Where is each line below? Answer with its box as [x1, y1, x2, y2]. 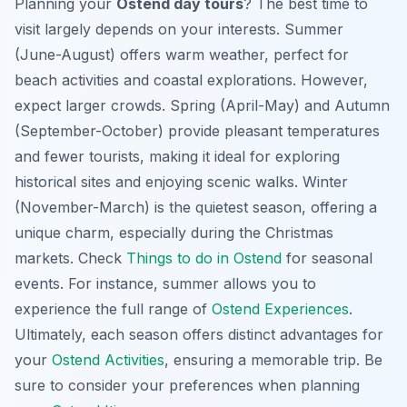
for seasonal [282, 248, 372, 267]
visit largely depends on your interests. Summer [15, 19, 343, 38]
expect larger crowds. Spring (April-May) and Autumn [15, 95, 390, 114]
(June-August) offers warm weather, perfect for [15, 45, 349, 64]
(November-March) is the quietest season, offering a [15, 197, 377, 216]
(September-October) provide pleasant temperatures [15, 121, 380, 140]
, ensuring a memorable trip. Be [164, 350, 382, 369]
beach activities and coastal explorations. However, [15, 70, 368, 89]
